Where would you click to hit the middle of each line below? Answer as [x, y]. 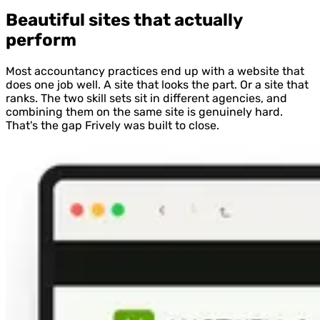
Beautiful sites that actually [124, 20]
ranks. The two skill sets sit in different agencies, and [146, 98]
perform [41, 40]
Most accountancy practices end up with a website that [155, 71]
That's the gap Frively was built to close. [112, 125]
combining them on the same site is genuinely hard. [144, 111]
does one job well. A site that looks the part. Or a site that [157, 84]
